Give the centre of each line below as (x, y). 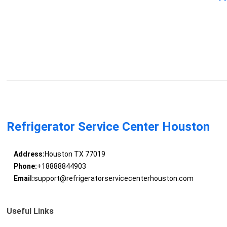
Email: (24, 179)
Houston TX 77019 (75, 154)
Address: (29, 154)
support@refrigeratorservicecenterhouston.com (113, 179)
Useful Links (30, 211)
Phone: (25, 166)
